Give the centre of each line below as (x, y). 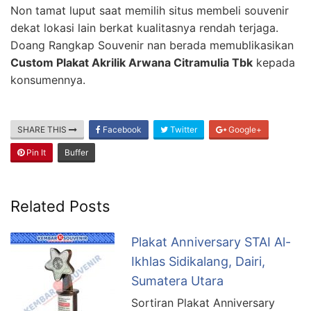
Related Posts (60, 206)
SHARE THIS (43, 129)
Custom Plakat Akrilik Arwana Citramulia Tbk (132, 62)
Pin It (35, 152)
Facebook (121, 129)
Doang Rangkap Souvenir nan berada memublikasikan (152, 45)
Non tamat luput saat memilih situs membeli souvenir (150, 10)
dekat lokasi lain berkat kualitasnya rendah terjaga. (144, 27)
